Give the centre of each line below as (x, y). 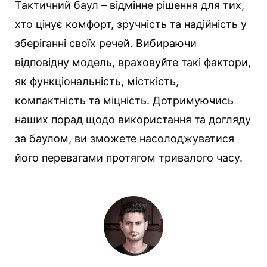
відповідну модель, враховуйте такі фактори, (133, 63)
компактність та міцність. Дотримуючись (124, 101)
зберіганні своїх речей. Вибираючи (106, 44)
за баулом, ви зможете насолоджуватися (125, 139)
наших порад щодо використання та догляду (133, 120)
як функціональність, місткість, (97, 82)
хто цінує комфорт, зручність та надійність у (131, 24)
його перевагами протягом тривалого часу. (129, 158)
